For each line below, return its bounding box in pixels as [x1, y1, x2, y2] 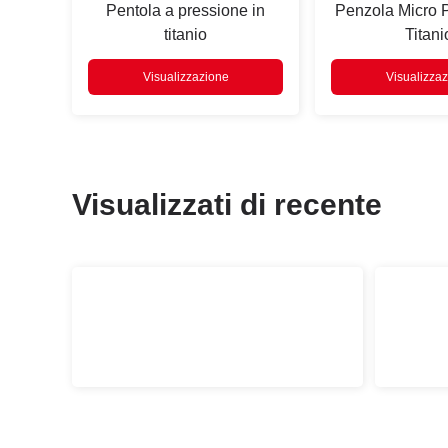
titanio [164, 25, 208, 43]
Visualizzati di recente [72, 187, 382, 221]
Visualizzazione [142, 69, 229, 84]
